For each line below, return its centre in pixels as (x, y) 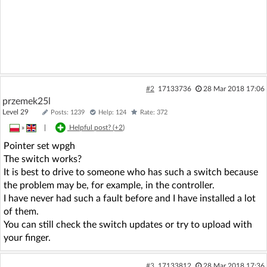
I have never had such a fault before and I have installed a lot (130, 198)
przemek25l (27, 101)
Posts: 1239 (68, 112)
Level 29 (21, 112)
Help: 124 (112, 112)
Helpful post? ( (92, 127)
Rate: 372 (154, 112)
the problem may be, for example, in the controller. (109, 185)
